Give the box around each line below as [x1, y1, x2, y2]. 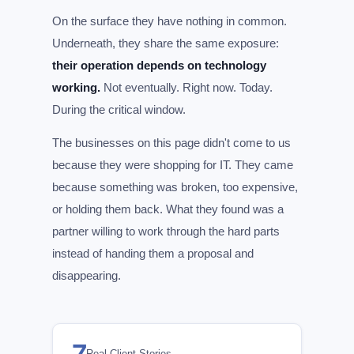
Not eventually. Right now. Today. [100, 81, 273, 94]
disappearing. [52, 269, 121, 282]
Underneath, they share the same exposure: [52, 36, 279, 50]
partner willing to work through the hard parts [52, 224, 280, 238]
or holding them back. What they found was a [52, 202, 284, 216]
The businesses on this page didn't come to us [52, 136, 291, 149]
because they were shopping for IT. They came [52, 158, 293, 171]
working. [52, 81, 100, 94]
